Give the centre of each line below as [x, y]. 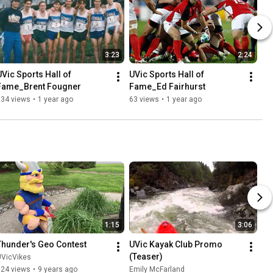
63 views [144, 100]
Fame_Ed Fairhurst [167, 87]
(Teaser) [146, 257]
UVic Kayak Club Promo [176, 245]
